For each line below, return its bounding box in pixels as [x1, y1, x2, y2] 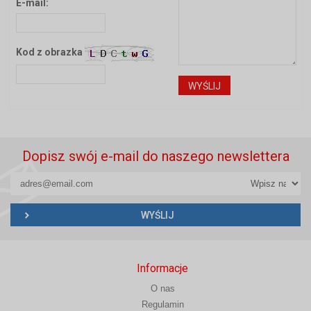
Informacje [137, 261, 188, 275]
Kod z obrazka [16, 46, 85, 58]
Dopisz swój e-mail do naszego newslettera [22, 147, 289, 165]
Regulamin [141, 299, 184, 310]
